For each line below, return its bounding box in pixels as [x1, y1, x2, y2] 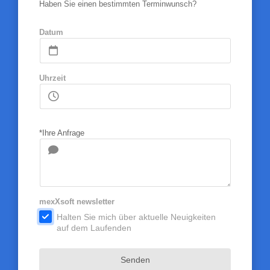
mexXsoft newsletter [39, 196, 115, 206]
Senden [120, 254, 150, 265]
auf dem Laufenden [56, 222, 131, 233]
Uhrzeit [39, 73, 66, 83]
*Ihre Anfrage [39, 128, 84, 137]
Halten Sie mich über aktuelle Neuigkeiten [56, 212, 216, 222]
